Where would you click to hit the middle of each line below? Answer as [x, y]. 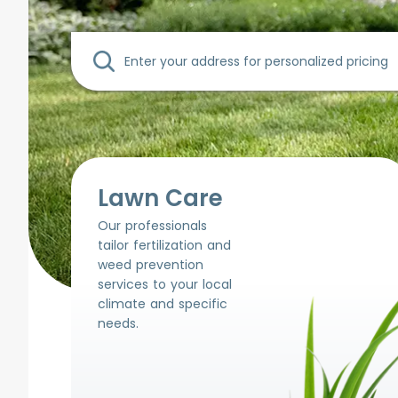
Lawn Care [160, 198]
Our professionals [152, 226]
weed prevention [151, 265]
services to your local [165, 284]
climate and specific [163, 304]
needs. [118, 323]
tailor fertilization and [164, 245]
